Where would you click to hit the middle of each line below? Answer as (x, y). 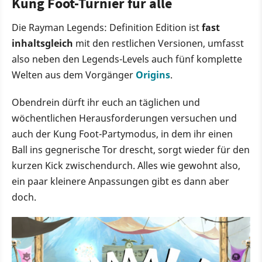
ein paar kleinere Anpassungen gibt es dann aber (120, 181)
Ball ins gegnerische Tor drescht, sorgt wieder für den (131, 149)
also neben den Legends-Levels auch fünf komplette (127, 59)
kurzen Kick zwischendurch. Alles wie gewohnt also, (126, 165)
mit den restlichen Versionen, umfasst (158, 43)
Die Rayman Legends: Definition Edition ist (107, 27)
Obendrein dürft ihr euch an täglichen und (106, 102)
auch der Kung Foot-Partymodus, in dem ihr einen (122, 134)
